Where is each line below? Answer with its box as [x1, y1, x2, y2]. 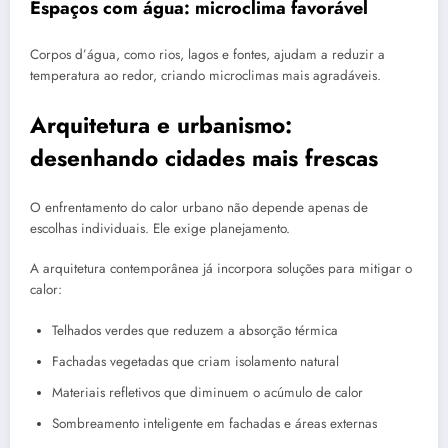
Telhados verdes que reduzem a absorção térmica [52, 320, 338, 340]
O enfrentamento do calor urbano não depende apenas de [30, 198, 368, 218]
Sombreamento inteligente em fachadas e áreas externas [52, 413, 377, 433]
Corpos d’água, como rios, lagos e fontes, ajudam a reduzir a [30, 45, 385, 65]
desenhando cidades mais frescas [30, 141, 378, 174]
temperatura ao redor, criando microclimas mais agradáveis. [30, 66, 381, 86]
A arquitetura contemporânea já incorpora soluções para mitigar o [30, 259, 412, 279]
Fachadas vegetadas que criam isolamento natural [52, 351, 339, 371]
